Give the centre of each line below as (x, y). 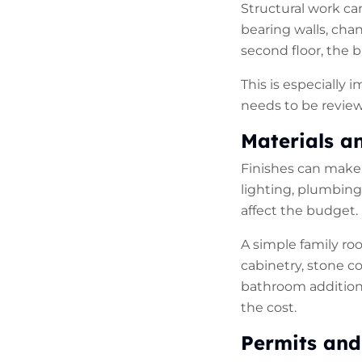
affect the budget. (299, 211)
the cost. (268, 308)
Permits (278, 343)
